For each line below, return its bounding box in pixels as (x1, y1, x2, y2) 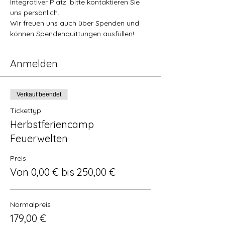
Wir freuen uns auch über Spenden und (10, 19, 141, 28)
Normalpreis (10, 200, 51, 209)
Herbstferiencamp (10, 118, 94, 131)
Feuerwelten (10, 132, 68, 145)
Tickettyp (10, 106, 41, 115)
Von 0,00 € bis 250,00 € (10, 166, 116, 178)
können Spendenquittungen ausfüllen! (10, 29, 134, 38)
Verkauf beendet (17, 91, 61, 98)
